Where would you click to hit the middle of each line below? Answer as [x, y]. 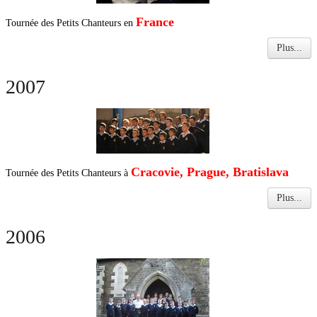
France [155, 22]
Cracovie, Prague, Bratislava [210, 172]
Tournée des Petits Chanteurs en [71, 23]
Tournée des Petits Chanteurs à [68, 173]
